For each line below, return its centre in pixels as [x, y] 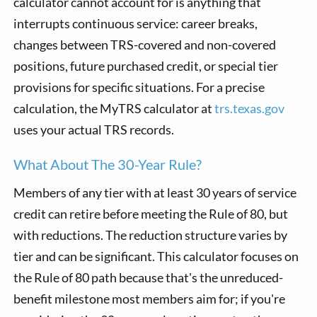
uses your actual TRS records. [94, 129]
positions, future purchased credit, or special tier [146, 65]
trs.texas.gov [250, 108]
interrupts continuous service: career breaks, [136, 23]
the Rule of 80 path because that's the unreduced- [149, 277]
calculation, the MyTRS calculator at [114, 108]
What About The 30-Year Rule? [108, 164]
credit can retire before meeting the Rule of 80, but [151, 213]
